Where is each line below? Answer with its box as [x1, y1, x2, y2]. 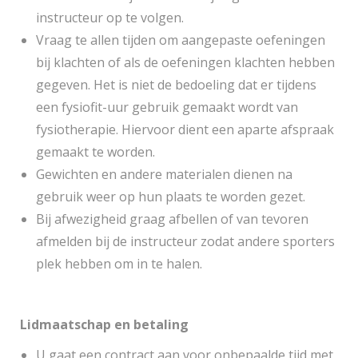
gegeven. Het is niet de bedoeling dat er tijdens [36, 76, 316, 93]
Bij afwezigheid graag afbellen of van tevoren [36, 210, 308, 228]
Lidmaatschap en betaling [20, 316, 189, 333]
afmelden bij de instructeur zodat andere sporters [36, 233, 335, 250]
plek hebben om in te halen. [36, 255, 202, 272]
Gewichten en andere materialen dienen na [36, 165, 292, 183]
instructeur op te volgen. [36, 9, 184, 26]
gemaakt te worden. [36, 143, 155, 161]
